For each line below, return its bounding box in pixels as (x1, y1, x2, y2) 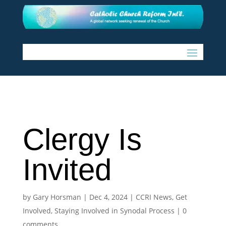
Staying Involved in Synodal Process (54, 206, 175, 216)
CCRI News (135, 192, 172, 202)
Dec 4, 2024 (89, 192, 128, 202)
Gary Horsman (32, 192, 81, 202)
